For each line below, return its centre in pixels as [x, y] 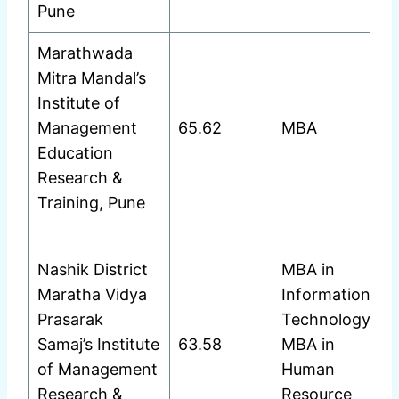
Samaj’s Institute [98, 345]
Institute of [79, 103]
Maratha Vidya [92, 295]
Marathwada [85, 53]
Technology [326, 320]
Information [326, 295]
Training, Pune [91, 203]
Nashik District [93, 270]
